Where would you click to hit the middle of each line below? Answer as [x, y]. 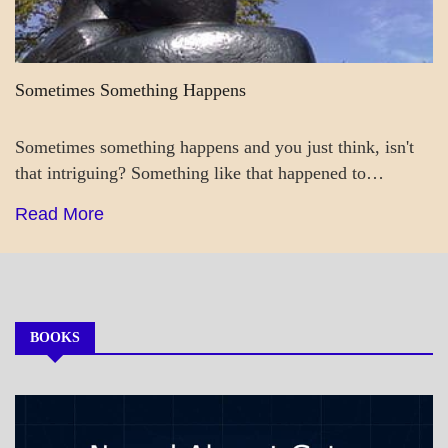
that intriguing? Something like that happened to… [199, 172]
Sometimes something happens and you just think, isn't [214, 146]
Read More [59, 213]
